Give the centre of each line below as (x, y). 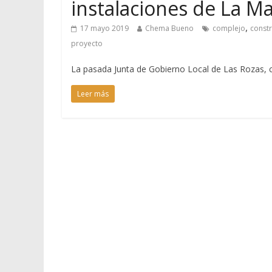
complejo (229, 28)
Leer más (93, 94)
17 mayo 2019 (104, 28)
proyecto (87, 43)
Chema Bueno (169, 28)
